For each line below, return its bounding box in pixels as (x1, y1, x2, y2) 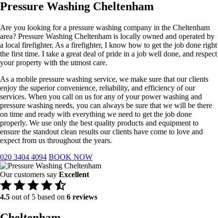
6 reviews (67, 193, 97, 201)
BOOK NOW (49, 153, 92, 162)
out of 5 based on (10, 193, 67, 201)
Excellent (59, 170, 89, 179)
